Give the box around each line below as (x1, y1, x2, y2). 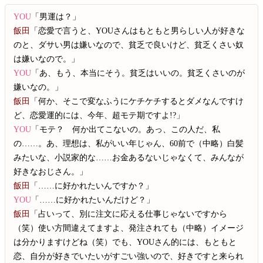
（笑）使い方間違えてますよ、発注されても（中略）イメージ (14, 222, 244, 232)
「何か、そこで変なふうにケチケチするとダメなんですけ (30, 96, 244, 106)
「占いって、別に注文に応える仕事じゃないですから (30, 208, 228, 218)
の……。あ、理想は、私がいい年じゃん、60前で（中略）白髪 (14, 138, 244, 148)
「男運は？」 (31, 11, 81, 21)
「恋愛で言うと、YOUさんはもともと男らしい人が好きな (30, 25, 245, 35)
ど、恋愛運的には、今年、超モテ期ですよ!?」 (14, 110, 185, 120)
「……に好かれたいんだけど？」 (31, 194, 155, 204)
